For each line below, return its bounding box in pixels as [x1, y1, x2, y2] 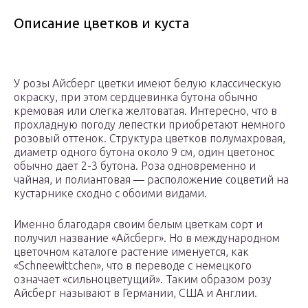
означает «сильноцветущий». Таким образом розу [14, 273, 272, 286]
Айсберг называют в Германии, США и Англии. [14, 287, 257, 300]
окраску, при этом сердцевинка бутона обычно [14, 91, 258, 104]
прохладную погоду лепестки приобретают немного [14, 118, 285, 131]
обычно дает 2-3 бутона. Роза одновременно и [14, 159, 256, 173]
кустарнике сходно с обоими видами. [14, 187, 207, 200]
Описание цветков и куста [14, 15, 189, 32]
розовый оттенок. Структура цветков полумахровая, [14, 132, 285, 145]
